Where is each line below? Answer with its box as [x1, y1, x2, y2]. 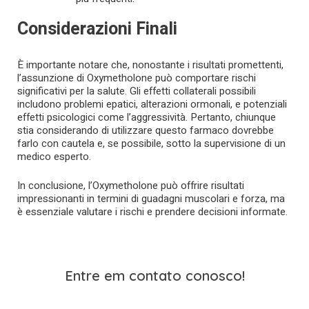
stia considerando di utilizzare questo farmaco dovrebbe [17, 123, 274, 139]
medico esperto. [17, 149, 91, 165]
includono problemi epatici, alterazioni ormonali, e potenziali [17, 97, 287, 112]
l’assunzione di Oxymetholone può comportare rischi [17, 70, 256, 86]
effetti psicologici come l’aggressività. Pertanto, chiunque [17, 110, 276, 126]
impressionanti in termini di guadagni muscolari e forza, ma [17, 190, 285, 206]
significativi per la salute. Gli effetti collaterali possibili [17, 83, 256, 99]
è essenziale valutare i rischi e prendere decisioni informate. [17, 203, 288, 219]
